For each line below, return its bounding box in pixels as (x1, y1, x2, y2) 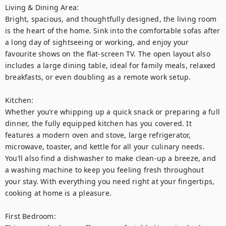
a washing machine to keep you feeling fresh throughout (5, 165, 204, 175)
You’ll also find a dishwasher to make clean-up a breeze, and (5, 153, 216, 163)
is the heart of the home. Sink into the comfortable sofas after (5, 26, 220, 35)
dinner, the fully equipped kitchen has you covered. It (5, 119, 192, 128)
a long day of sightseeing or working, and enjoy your (5, 37, 189, 47)
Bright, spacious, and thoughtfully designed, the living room (5, 14, 217, 24)
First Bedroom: (5, 211, 56, 221)
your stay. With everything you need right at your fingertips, (5, 177, 215, 186)
